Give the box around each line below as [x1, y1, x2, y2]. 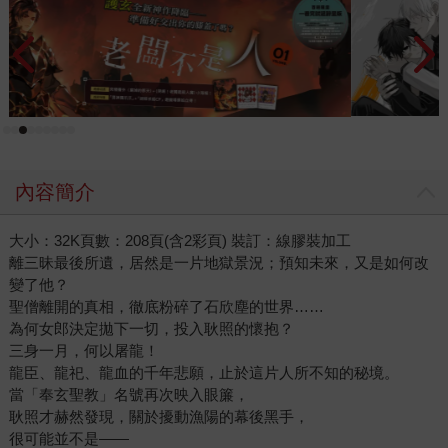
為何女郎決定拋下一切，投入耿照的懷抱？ [8, 320, 294, 338]
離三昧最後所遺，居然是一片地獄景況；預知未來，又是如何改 [8, 254, 429, 272]
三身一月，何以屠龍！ [8, 342, 159, 360]
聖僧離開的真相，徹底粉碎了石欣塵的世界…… [8, 298, 324, 316]
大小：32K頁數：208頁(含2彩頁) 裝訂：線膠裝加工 [8, 232, 351, 250]
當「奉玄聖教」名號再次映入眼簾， [8, 386, 249, 404]
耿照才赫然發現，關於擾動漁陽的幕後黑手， [8, 408, 309, 426]
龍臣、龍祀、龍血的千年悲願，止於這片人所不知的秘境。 [8, 364, 399, 382]
